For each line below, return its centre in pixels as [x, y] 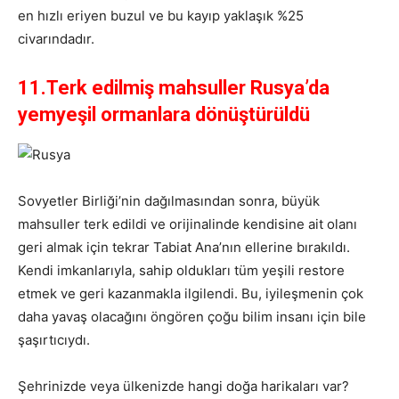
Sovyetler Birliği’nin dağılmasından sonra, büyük [169, 201]
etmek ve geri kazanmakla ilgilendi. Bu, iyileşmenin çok [191, 294]
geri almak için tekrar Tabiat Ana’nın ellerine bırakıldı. [184, 248]
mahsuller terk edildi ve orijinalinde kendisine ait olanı [187, 224]
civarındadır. [56, 39]
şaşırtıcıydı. [54, 340]
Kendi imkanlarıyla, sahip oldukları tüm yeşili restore [181, 271]
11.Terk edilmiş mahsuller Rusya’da [174, 88]
